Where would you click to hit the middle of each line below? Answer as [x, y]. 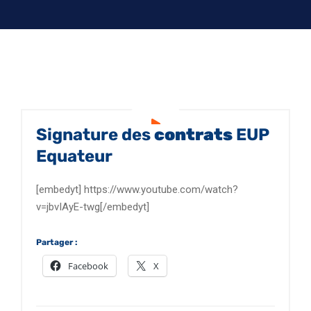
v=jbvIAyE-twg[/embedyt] [93, 207]
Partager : [57, 243]
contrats [193, 135]
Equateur [74, 157]
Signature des [95, 135]
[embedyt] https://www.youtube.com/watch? [137, 190]
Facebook [88, 266]
